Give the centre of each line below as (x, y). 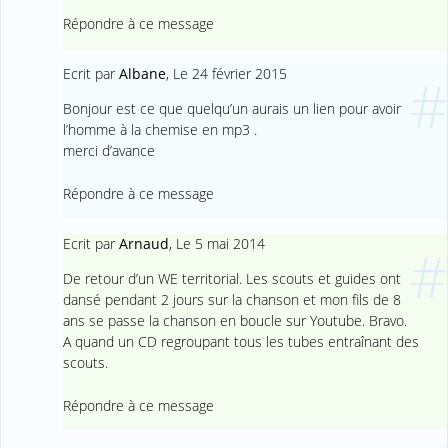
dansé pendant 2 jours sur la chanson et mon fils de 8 (231, 300)
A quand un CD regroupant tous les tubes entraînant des (240, 342)
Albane (142, 74)
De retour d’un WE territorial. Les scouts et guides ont (231, 279)
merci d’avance (108, 151)
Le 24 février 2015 (229, 74)
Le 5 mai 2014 (220, 243)
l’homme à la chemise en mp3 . (159, 130)
